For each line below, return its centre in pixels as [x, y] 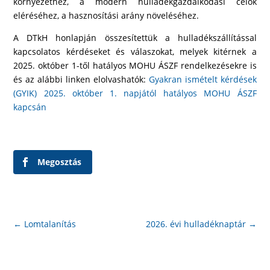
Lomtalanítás [50, 224]
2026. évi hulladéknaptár [196, 224]
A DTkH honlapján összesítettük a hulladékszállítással [135, 38]
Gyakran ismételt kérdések [202, 79]
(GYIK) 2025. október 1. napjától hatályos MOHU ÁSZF [135, 93]
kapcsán [30, 107]
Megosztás [60, 162]
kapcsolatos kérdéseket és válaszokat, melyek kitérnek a [135, 52]
